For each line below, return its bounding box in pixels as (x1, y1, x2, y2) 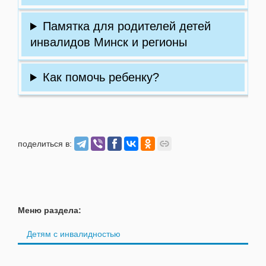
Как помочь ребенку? (42, 71, 159, 84)
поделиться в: (18, 139, 74, 148)
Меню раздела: (18, 205, 81, 215)
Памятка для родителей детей (42, 20, 211, 33)
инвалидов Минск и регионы (30, 36, 187, 49)
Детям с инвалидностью (27, 229, 121, 239)
